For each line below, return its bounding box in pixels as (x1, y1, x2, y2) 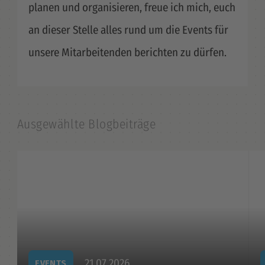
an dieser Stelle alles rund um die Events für (28, 23, 228, 37)
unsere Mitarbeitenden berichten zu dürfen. (28, 46, 227, 60)
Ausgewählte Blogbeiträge (17, 117, 156, 132)
